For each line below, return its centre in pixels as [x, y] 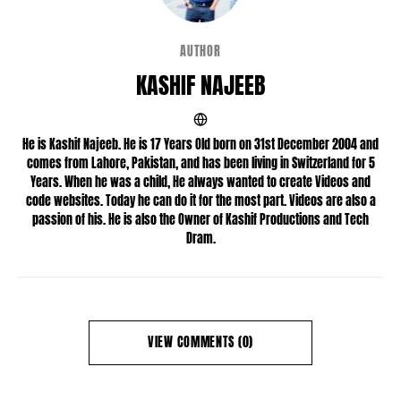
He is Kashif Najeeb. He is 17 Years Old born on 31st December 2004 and [200, 144]
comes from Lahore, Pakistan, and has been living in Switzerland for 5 [200, 163]
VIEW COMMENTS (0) [200, 342]
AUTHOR [200, 51]
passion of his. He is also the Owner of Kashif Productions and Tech [200, 219]
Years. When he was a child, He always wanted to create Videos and [200, 182]
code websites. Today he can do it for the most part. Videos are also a [200, 200]
